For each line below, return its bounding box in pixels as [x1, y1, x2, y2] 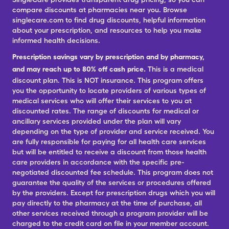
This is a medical [148, 65, 203, 73]
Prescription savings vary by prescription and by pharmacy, [12, 53, 204, 61]
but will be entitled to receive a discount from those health [12, 148, 207, 156]
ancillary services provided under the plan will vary [12, 117, 181, 125]
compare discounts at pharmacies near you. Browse [12, 6, 187, 14]
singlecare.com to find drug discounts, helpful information [12, 16, 205, 24]
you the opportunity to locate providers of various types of [12, 86, 206, 95]
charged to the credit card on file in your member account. [12, 219, 209, 227]
